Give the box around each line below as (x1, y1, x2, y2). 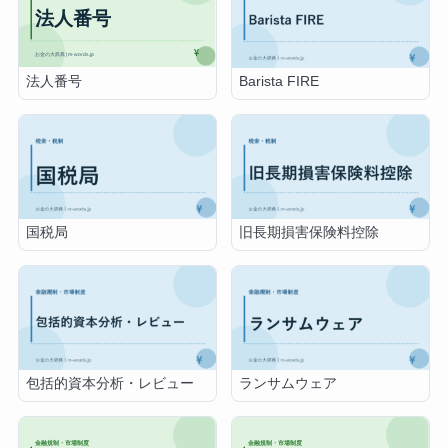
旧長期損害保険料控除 (239, 225, 380, 241)
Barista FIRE (239, 74, 320, 90)
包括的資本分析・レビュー (26, 376, 195, 392)
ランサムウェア (239, 376, 338, 392)
